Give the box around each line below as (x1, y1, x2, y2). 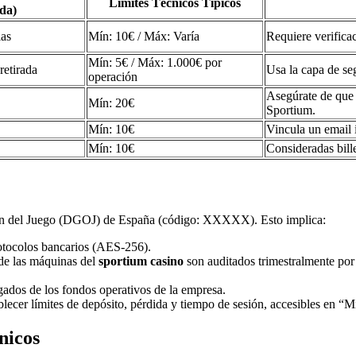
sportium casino (99, 254, 184, 269)
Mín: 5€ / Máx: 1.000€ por (88, 56, 222, 70)
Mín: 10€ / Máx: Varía (88, 29, 199, 44)
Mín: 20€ (88, 96, 134, 110)
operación (88, 70, 137, 84)
